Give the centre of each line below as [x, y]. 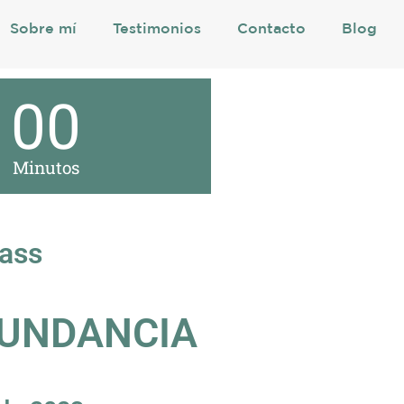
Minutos [46, 167]
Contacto [271, 29]
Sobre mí [43, 29]
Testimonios [156, 29]
